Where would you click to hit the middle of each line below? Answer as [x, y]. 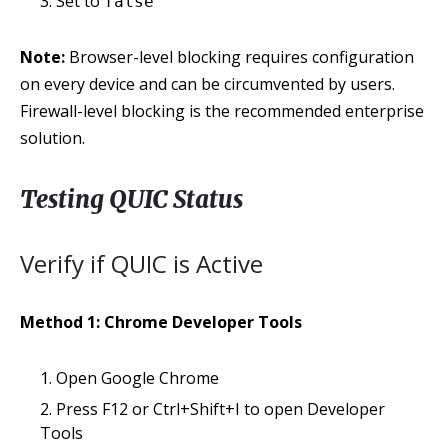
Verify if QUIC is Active [141, 263]
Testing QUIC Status [131, 199]
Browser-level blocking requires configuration [239, 57]
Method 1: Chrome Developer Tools [161, 322]
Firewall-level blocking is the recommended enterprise [222, 111]
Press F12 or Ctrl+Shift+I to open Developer [220, 409]
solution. [52, 138]
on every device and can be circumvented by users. [207, 84]
